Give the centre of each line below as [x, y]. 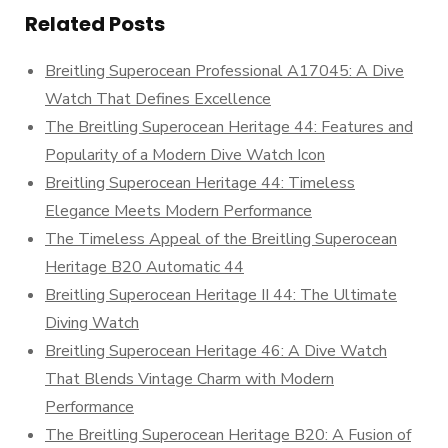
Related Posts [95, 24]
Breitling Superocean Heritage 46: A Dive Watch [216, 351]
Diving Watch [92, 323]
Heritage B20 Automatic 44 [144, 267]
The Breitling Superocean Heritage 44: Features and [229, 127]
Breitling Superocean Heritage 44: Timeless [200, 183]
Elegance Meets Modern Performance [178, 211]
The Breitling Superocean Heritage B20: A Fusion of [228, 435]
